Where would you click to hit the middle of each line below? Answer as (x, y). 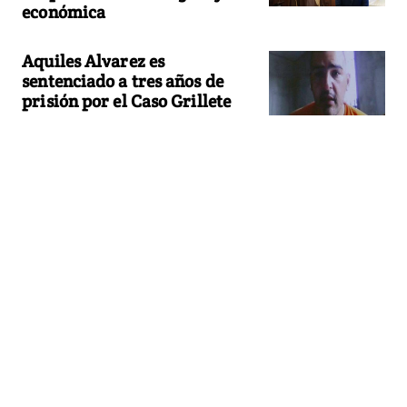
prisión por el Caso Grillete (127, 100)
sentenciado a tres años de (123, 80)
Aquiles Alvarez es (94, 60)
